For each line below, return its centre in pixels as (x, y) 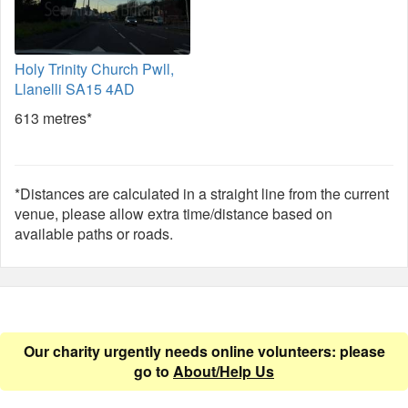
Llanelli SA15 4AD (75, 89)
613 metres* (53, 118)
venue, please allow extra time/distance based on (173, 214)
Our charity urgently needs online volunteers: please (204, 351)
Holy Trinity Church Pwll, (94, 69)
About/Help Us (224, 371)
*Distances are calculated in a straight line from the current (202, 194)
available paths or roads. (94, 234)
